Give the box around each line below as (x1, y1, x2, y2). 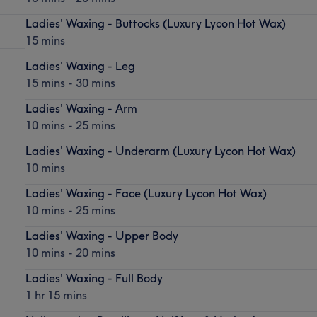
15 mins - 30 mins (25, 75, 115, 90)
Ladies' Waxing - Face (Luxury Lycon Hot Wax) (25, 185, 267, 200)
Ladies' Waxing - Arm (25, 100, 137, 115)
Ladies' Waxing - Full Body (25, 270, 163, 285)
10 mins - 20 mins (25, 245, 115, 260)
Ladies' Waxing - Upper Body (25, 228, 178, 243)
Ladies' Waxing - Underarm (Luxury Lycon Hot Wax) (25, 143, 296, 158)
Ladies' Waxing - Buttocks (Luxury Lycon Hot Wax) (25, 16, 286, 30)
